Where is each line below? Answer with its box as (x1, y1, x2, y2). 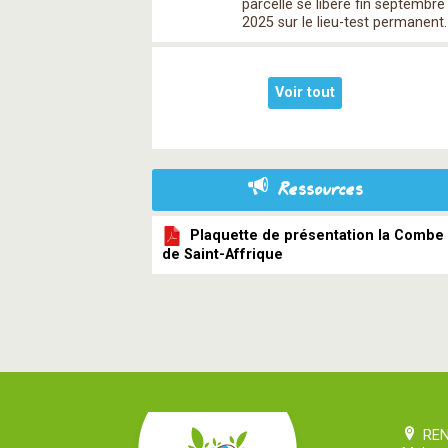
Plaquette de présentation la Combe (182, 226, 444, 244)
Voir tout (275, 84, 335, 101)
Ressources (277, 177, 363, 204)
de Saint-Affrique (162, 246, 283, 263)
